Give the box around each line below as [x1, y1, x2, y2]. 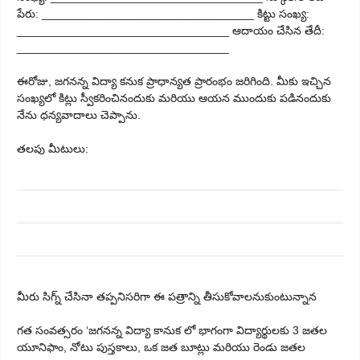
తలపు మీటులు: [17, 141, 88, 155]
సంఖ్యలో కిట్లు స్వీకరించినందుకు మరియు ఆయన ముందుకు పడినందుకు [17, 91, 331, 104]
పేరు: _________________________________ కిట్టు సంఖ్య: [17, 6, 309, 20]
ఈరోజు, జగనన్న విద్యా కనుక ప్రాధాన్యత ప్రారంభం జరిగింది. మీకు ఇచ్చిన [17, 74, 331, 88]
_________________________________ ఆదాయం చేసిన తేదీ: [17, 23, 325, 37]
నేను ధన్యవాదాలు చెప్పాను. [17, 108, 141, 121]
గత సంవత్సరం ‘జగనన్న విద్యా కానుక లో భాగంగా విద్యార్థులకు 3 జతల [17, 323, 327, 337]
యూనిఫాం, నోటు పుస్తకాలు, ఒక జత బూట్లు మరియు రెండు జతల [17, 340, 305, 354]
